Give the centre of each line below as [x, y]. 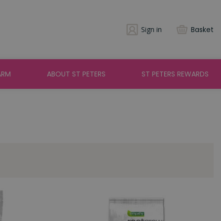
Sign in [151, 29]
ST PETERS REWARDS [175, 74]
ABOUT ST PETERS [76, 74]
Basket [202, 30]
